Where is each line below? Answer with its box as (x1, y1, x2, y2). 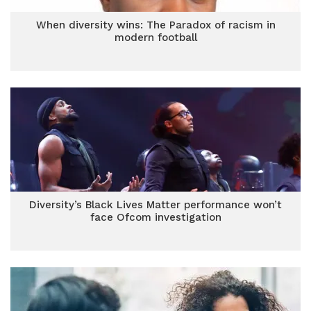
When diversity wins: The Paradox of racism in (35, 19, 276, 31)
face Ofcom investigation (90, 211, 221, 224)
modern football (114, 31, 197, 44)
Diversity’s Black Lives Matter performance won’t (29, 199, 282, 211)
